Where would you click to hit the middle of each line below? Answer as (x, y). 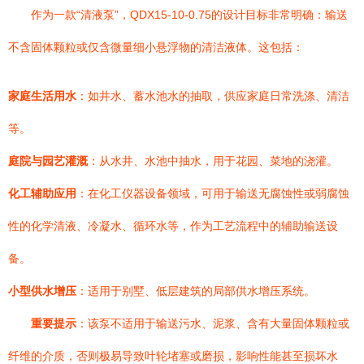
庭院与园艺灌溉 (48, 161)
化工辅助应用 (42, 193)
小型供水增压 (42, 291)
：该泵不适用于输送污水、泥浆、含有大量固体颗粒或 (213, 323)
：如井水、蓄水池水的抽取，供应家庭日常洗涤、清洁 (213, 96)
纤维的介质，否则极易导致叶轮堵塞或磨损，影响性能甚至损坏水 (173, 356)
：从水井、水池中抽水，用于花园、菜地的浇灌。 (213, 161)
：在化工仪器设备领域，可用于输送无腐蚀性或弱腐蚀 (213, 193)
